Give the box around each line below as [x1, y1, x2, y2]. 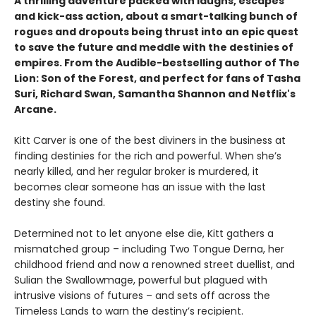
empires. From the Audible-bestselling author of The [14, 55, 300, 70]
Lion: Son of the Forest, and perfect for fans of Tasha [14, 71, 300, 85]
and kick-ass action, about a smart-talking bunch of [14, 8, 298, 23]
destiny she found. [14, 195, 108, 209]
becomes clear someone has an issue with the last [14, 179, 266, 194]
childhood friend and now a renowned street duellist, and [14, 257, 295, 272]
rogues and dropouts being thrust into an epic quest [14, 24, 298, 39]
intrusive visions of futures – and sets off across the [14, 288, 270, 303]
